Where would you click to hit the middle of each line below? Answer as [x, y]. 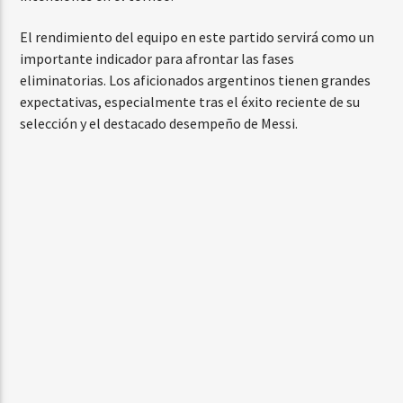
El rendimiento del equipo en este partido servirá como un [197, 36]
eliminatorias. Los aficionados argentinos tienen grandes [196, 80]
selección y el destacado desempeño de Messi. [159, 123]
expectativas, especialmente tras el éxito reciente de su [190, 101]
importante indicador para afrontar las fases [157, 58]
